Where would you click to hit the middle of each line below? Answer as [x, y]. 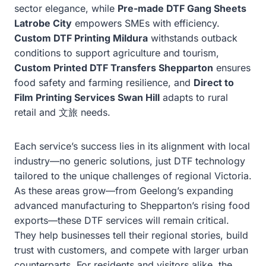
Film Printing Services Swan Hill [87, 97]
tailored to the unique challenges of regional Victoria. [133, 175]
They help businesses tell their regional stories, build [131, 235]
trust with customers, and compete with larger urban [131, 250]
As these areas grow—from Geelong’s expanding [124, 190]
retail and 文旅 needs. [62, 112]
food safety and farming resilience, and [104, 82]
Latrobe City [43, 23]
